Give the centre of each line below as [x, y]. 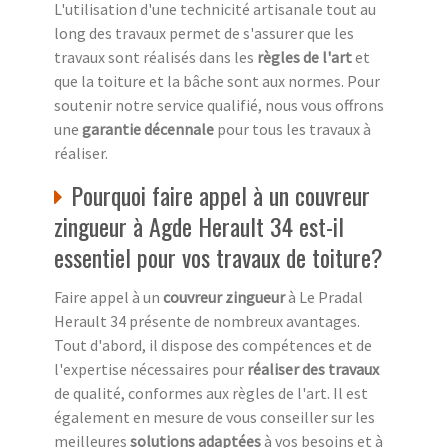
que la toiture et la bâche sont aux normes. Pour [217, 81]
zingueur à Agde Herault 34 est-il [199, 226]
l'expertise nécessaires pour [150, 369]
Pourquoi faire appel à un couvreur [220, 195]
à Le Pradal [324, 297]
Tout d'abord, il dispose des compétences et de [213, 345]
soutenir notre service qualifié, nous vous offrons [219, 105]
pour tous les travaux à [294, 129]
